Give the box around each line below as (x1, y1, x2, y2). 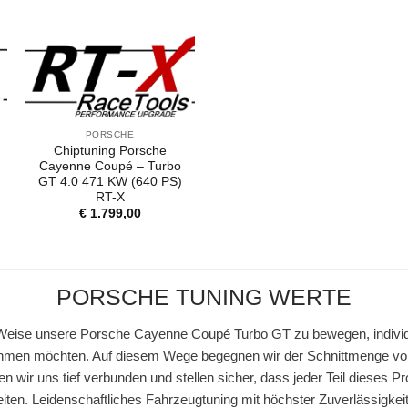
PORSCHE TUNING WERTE (56, 285, 352, 311)
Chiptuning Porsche (53, 142, 167, 158)
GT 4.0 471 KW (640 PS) (37, 173, 182, 189)
